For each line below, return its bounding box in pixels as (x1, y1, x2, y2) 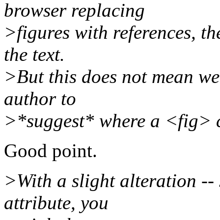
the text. (4, 44, 65, 65)
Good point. (4, 140, 97, 162)
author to (4, 88, 76, 110)
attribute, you (4, 192, 109, 214)
